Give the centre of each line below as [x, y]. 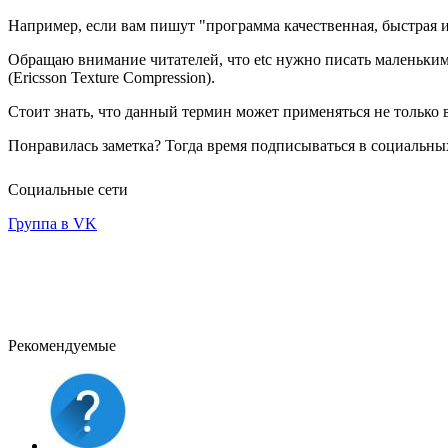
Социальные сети [68, 189]
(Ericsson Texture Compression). [111, 77]
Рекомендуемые [62, 345]
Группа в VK [52, 223]
